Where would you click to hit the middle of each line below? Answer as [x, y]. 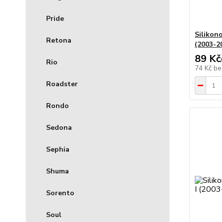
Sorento [60, 193]
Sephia [58, 150]
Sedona [59, 128]
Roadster [62, 84]
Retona [59, 41]
